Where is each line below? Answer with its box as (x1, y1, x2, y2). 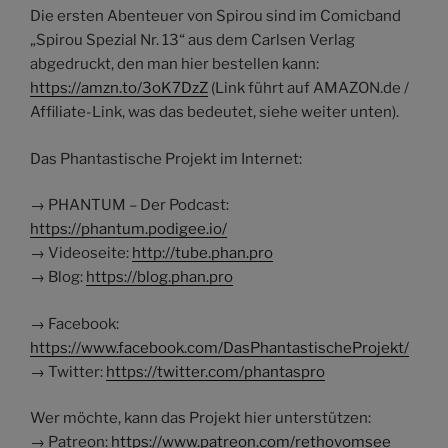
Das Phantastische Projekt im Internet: (30, 149, 302, 168)
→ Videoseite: (30, 244, 132, 263)
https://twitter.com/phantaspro (106, 362, 325, 381)
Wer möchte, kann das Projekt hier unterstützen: (30, 409, 371, 428)
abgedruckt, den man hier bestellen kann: (30, 55, 319, 74)
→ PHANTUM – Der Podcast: (30, 196, 229, 215)
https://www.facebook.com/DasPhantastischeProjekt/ (30, 338, 409, 357)
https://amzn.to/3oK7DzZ (30, 79, 208, 98)
